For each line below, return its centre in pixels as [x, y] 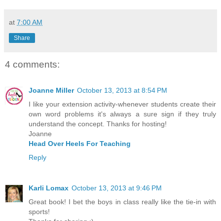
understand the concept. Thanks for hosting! [98, 124]
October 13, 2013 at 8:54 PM [122, 90]
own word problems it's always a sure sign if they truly [122, 114]
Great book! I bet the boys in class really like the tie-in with [122, 202]
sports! [39, 211]
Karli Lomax [49, 188]
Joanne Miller [51, 90]
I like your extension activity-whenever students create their [122, 104]
